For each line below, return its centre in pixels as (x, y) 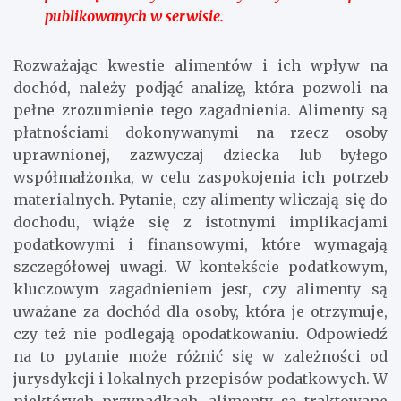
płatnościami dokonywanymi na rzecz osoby (200, 133)
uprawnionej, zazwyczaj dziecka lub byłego (200, 155)
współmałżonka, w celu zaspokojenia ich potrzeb (200, 178)
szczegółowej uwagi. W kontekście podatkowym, (200, 267)
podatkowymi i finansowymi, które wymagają (200, 245)
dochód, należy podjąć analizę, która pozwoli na (200, 88)
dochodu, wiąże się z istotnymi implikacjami (200, 222)
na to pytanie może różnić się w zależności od (200, 357)
